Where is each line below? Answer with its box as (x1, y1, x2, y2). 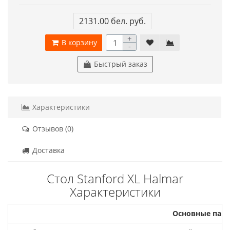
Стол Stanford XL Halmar (47, 169, 183, 187)
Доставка (30, 145, 65, 155)
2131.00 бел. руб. (79, 15, 146, 27)
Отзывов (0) (30, 123, 73, 133)
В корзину (60, 37, 97, 47)
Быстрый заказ (91, 59, 147, 69)
